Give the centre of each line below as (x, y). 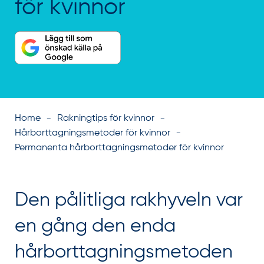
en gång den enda (95, 226)
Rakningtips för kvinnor (106, 118)
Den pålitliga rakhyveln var (129, 200)
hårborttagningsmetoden (124, 252)
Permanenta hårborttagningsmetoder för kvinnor (119, 148)
